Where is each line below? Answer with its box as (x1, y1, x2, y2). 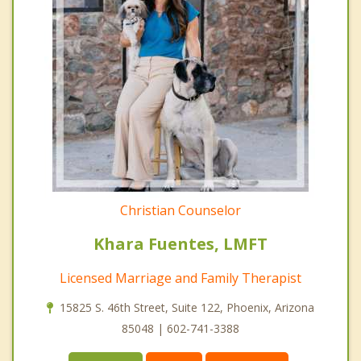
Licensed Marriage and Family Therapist (60, 268, 301, 287)
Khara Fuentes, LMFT (93, 232, 268, 255)
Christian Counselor (120, 201, 241, 219)
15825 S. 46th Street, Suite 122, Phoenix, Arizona (60, 299, 314, 315)
